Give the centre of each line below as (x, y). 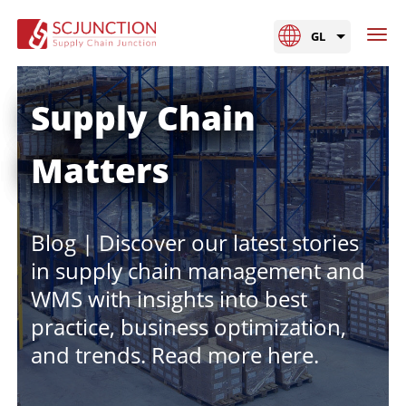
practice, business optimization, (188, 326)
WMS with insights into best (169, 298)
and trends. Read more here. (175, 354)
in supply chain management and (198, 270)
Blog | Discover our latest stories (195, 242)
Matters (100, 169)
